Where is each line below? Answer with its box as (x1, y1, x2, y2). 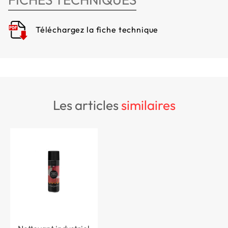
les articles (59, 97, 121, 114)
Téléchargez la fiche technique (34, 24, 159, 35)
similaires (121, 97, 176, 114)
